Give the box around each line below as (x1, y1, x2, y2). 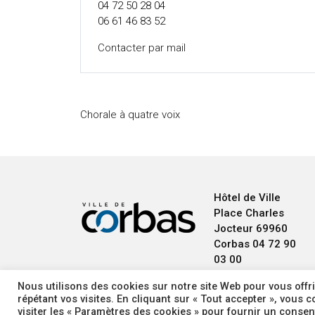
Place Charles (214, 207, 284, 219)
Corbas (214, 238, 250, 250)
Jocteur (214, 222, 253, 235)
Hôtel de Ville (214, 191, 281, 204)
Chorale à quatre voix (80, 108, 180, 121)
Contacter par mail (98, 41, 186, 54)
